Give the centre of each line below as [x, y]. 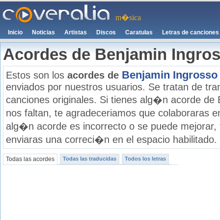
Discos [106, 32]
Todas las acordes [30, 159]
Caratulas [139, 32]
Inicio [15, 32]
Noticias [43, 32]
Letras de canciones [191, 32]
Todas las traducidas [90, 159]
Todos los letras [145, 159]
